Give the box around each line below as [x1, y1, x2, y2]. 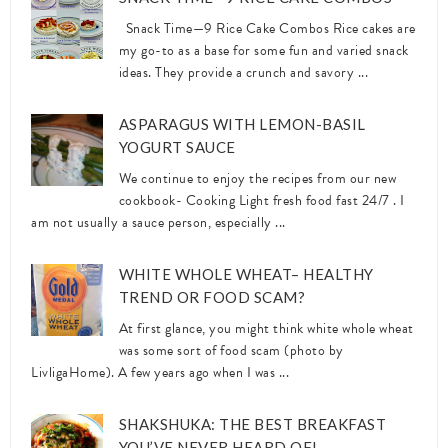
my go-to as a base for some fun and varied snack [118, 39, 409, 61]
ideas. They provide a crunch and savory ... [118, 61, 369, 83]
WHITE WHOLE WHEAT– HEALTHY [118, 264, 374, 283]
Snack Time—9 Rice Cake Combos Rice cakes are [118, 17, 416, 39]
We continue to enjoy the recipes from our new [118, 167, 397, 189]
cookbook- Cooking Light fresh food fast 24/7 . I [118, 189, 405, 211]
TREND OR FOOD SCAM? [118, 287, 306, 306]
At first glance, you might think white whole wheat [118, 317, 414, 339]
